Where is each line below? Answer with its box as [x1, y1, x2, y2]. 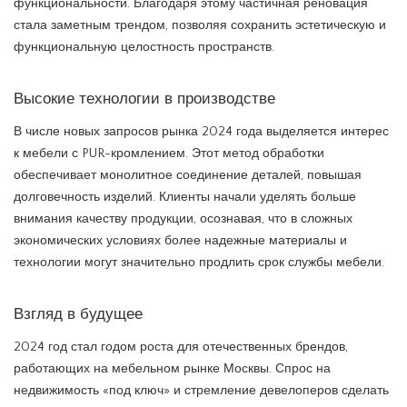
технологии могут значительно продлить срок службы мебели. [14, 254, 384, 270]
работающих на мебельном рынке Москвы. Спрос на [14, 361, 331, 376]
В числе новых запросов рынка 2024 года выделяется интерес [14, 124, 389, 139]
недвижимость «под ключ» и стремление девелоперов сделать [14, 382, 389, 398]
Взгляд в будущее [14, 303, 143, 324]
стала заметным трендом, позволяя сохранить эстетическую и [14, 17, 386, 33]
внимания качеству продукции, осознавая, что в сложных [14, 211, 352, 226]
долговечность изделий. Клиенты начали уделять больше [14, 189, 356, 204]
